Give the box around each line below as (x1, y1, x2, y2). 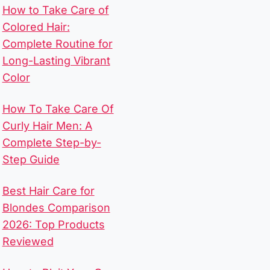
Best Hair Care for (2, 184, 95, 198)
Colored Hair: (2, 20, 70, 34)
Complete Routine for (2, 37, 113, 51)
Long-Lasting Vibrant (2, 54, 110, 67)
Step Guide (2, 153, 60, 166)
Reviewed (2, 235, 54, 248)
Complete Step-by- (2, 136, 101, 149)
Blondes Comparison (2, 201, 110, 215)
